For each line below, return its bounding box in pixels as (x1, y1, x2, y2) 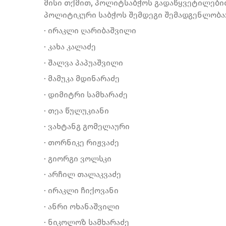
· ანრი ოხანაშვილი (44, 201, 120, 211)
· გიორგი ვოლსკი (44, 153, 111, 163)
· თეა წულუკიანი (44, 105, 109, 116)
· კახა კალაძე (44, 41, 96, 51)
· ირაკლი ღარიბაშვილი (44, 26, 136, 36)
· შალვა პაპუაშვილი (44, 58, 123, 68)
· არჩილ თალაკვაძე (44, 169, 121, 180)
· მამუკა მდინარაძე (44, 74, 120, 84)
